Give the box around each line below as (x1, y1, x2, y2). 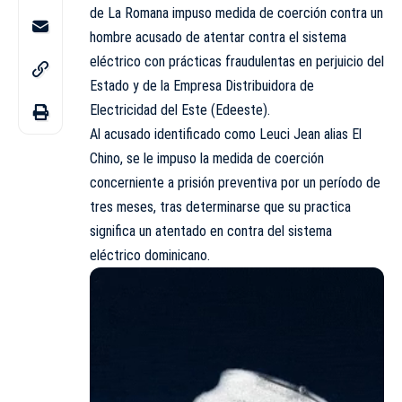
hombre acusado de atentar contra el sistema (90, 28, 346, 46)
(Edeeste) (211, 100, 267, 118)
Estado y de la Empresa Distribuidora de (90, 76, 314, 94)
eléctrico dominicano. (90, 246, 210, 264)
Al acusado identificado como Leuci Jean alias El (90, 125, 362, 143)
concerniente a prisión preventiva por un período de (90, 173, 380, 191)
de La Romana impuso (90, 4, 215, 22)
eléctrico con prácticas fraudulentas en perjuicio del (90, 52, 384, 70)
